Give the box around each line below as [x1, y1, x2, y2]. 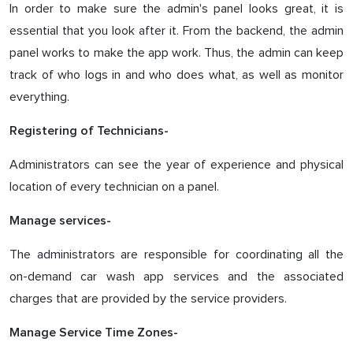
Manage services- [9, 214, 111, 227]
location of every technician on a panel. [9, 179, 219, 195]
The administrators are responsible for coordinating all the [9, 247, 344, 262]
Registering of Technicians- [9, 124, 169, 137]
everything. [9, 89, 69, 105]
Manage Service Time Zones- [9, 326, 178, 339]
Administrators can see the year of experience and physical [9, 157, 344, 173]
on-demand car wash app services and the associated [9, 269, 344, 284]
